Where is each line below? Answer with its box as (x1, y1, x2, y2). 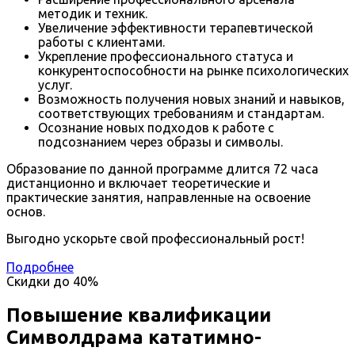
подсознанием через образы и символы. (38, 135, 283, 150)
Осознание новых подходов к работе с (38, 120, 274, 136)
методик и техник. (38, 6, 147, 21)
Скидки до (6, 274, 70, 289)
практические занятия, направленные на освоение (6, 190, 311, 205)
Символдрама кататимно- (6, 326, 261, 349)
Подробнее (6, 260, 74, 275)
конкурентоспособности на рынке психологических (38, 63, 349, 78)
